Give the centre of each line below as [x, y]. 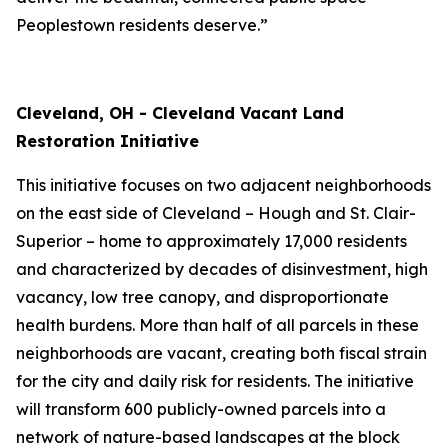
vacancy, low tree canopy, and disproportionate [202, 297]
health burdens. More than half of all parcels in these [217, 325]
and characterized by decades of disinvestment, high [222, 269]
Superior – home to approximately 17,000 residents [211, 241]
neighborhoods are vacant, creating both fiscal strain [221, 353]
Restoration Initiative [110, 141]
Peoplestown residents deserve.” [142, 25]
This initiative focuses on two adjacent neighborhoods [223, 185]
